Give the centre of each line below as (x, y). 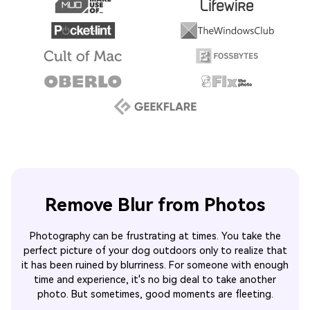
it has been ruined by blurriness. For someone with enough (155, 265)
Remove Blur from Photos (155, 205)
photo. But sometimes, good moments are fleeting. (155, 294)
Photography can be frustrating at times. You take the (155, 236)
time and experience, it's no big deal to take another (155, 280)
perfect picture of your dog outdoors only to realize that (155, 250)
